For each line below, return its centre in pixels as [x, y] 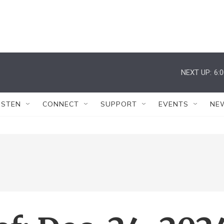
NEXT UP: [196, 72]
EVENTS [173, 104]
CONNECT [61, 104]
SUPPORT [119, 104]
